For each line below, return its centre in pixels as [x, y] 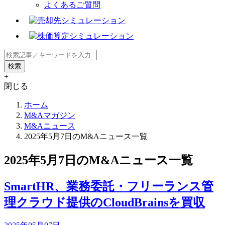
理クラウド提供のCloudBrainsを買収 [104, 202]
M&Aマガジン [50, 115]
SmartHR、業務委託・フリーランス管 [109, 186]
